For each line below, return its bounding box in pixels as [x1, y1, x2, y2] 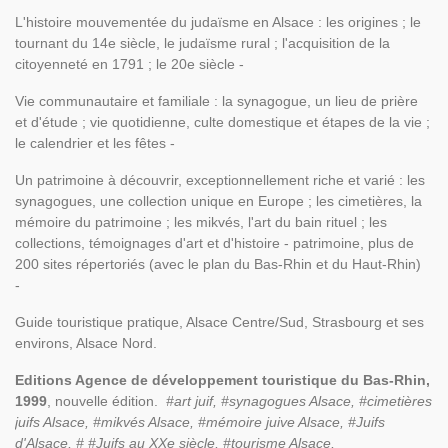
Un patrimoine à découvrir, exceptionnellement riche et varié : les [15, 172, 425, 188]
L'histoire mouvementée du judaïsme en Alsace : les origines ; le [15, 14, 421, 30]
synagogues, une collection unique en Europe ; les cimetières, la [15, 193, 422, 209]
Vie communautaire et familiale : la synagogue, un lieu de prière [15, 93, 418, 109]
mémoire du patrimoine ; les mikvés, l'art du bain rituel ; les [15, 214, 387, 230]
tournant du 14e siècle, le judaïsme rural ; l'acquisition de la [15, 35, 390, 51]
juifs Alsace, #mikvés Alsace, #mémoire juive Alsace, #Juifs [15, 414, 385, 430]
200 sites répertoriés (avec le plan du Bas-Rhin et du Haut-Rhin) [15, 256, 425, 272]
